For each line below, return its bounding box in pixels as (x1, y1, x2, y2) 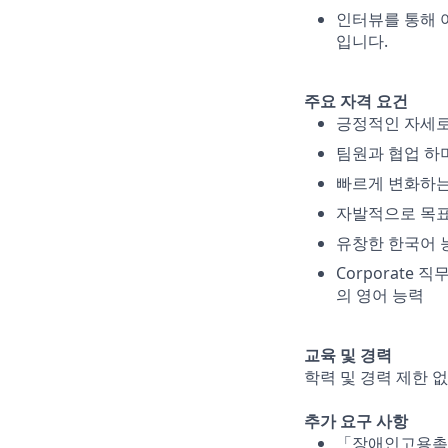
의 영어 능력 (336, 284, 424, 306)
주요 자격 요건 (304, 90, 408, 112)
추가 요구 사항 (304, 410, 408, 432)
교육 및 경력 (304, 344, 392, 366)
